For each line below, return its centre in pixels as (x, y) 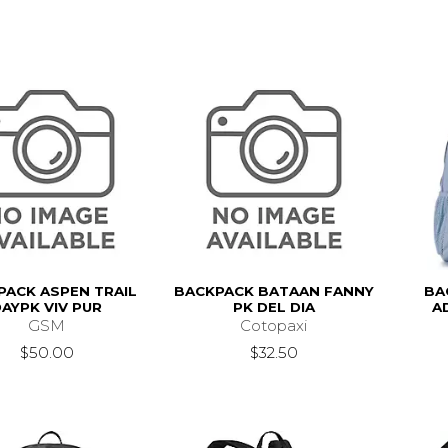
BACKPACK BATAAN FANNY (273, 290)
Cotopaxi (274, 325)
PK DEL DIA (273, 306)
